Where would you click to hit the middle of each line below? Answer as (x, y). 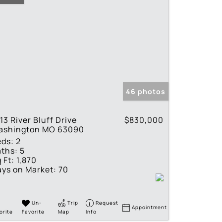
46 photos (146, 91)
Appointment (150, 207)
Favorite (33, 211)
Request (107, 202)
